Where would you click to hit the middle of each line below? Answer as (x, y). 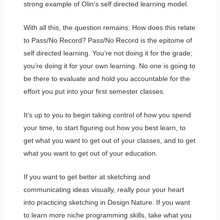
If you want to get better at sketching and (87, 177)
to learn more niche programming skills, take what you (107, 215)
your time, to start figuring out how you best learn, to (104, 127)
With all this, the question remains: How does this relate (109, 27)
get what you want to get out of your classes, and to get (109, 140)
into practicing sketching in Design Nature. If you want (107, 202)
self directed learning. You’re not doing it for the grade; (108, 53)
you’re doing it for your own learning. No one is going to (109, 66)
